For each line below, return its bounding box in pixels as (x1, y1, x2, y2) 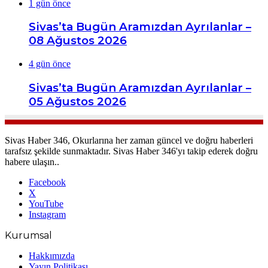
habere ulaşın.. (5, 156, 59, 167)
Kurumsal (5, 229, 52, 241)
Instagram (29, 209, 66, 220)
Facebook (29, 176, 66, 187)
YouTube (29, 198, 63, 209)
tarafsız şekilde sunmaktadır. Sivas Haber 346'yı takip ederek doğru (5, 145, 258, 156)
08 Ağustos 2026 (29, 33, 127, 48)
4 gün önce (29, 59, 71, 69)
